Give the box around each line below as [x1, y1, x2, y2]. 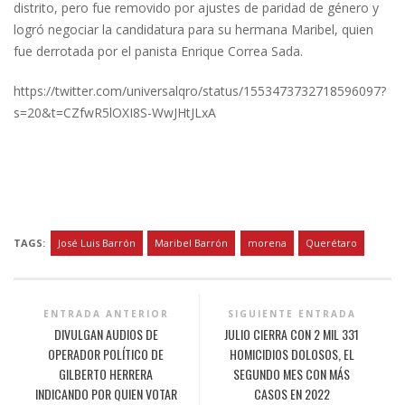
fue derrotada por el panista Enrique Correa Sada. [14, 42, 303, 61]
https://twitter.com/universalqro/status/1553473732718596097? [14, 82, 386, 100]
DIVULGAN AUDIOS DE [53, 325, 158, 344]
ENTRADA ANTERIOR [42, 307, 169, 321]
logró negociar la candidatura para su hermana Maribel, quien [14, 21, 373, 39]
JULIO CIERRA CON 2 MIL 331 [224, 325, 360, 344]
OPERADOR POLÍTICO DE [48, 344, 165, 364]
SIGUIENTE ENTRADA [227, 307, 356, 321]
